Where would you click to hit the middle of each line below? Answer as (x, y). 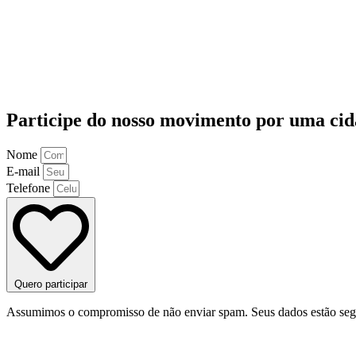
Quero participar (51, 284)
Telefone (30, 188)
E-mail (25, 172)
